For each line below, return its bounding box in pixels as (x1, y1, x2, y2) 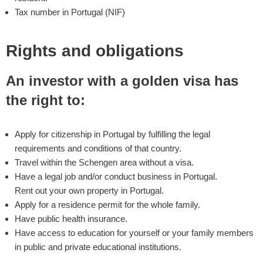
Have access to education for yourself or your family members (15, 228, 254, 238)
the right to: (6, 92, 85, 108)
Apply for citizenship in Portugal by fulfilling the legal (15, 129, 210, 139)
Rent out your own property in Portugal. (15, 186, 164, 195)
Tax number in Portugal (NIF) (15, 7, 125, 17)
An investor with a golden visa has (6, 73, 238, 89)
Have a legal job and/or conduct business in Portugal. (15, 171, 217, 181)
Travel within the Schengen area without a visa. (15, 157, 194, 167)
